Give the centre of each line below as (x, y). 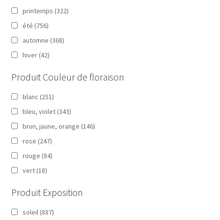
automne (35, 40)
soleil (30, 212)
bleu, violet (39, 111)
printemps (38, 11)
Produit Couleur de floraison (68, 77)
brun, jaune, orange (51, 126)
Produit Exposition (47, 192)
